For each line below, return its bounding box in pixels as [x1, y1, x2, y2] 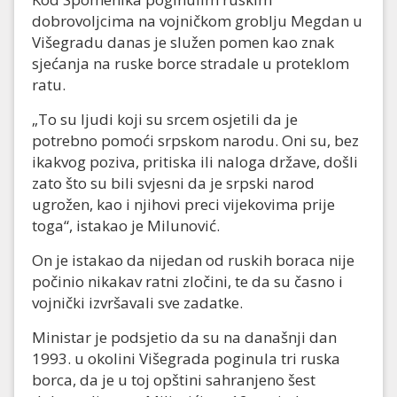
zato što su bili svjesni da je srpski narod [32, 173, 315, 194]
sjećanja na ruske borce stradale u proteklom [32, 53, 349, 74]
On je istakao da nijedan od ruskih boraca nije [32, 250, 354, 271]
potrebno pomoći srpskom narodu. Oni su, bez [32, 130, 359, 152]
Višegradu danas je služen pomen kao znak [32, 32, 334, 53]
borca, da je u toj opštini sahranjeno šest [32, 370, 315, 391]
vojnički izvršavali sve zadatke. [32, 292, 243, 314]
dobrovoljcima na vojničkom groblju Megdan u [32, 11, 362, 32]
